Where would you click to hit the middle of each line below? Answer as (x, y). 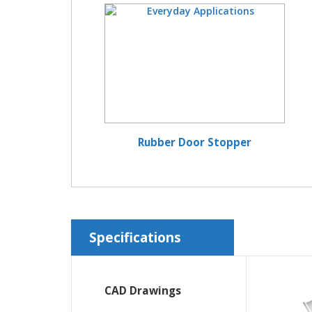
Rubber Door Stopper (195, 142)
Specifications (135, 238)
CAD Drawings (143, 291)
